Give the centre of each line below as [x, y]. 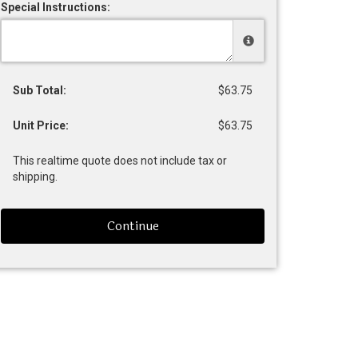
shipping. [35, 177]
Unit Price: [41, 125]
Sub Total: [40, 90]
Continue [133, 226]
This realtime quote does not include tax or [120, 161]
